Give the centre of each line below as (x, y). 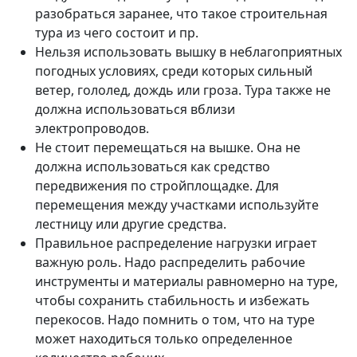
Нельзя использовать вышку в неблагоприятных (188, 52)
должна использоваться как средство (153, 167)
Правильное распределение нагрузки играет (176, 243)
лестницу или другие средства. (131, 224)
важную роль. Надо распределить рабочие (170, 262)
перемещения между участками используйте (177, 205)
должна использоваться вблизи (135, 109)
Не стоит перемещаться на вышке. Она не (168, 147)
